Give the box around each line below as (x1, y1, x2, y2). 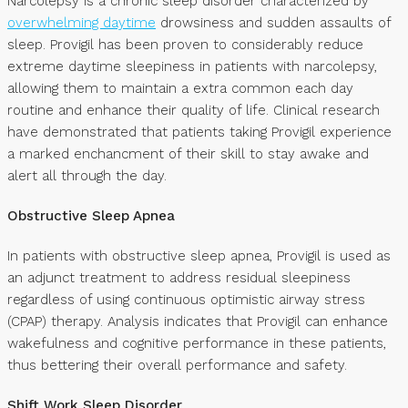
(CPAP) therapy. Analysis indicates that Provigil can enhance (7, 313, 388, 331)
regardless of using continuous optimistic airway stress (7, 291, 365, 309)
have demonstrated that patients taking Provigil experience (7, 124, 392, 141)
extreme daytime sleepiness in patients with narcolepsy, (7, 58, 377, 76)
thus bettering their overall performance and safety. (7, 357, 347, 374)
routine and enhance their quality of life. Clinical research (7, 102, 380, 119)
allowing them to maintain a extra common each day (7, 80, 353, 97)
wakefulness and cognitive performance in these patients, (7, 335, 386, 352)
